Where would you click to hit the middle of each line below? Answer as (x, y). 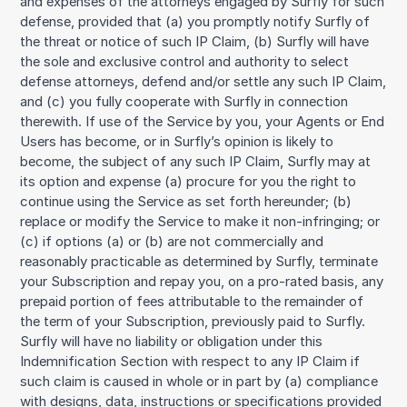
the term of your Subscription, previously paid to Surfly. (193, 322)
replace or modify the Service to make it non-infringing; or (200, 222)
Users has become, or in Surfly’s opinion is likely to (177, 142)
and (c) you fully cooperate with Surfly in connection (184, 102)
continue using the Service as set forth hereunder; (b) (186, 202)
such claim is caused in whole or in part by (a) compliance (199, 382)
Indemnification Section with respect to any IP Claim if (190, 362)
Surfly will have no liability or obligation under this (172, 342)
